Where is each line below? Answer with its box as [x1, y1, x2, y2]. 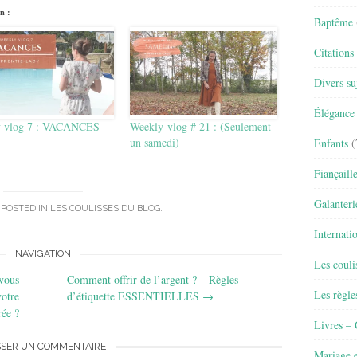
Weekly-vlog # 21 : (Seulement [130, 118, 272, 134]
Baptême [314, 14, 353, 29]
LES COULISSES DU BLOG [49, 203, 160, 214]
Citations [314, 44, 354, 60]
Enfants [314, 135, 348, 151]
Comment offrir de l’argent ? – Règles [67, 271, 238, 287]
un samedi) [130, 134, 180, 150]
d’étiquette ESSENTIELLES [67, 288, 202, 304]
